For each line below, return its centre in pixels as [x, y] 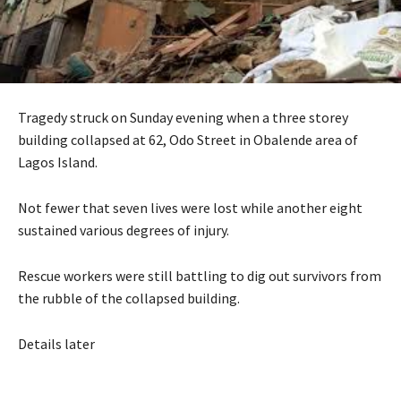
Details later [56, 343]
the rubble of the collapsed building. [129, 298]
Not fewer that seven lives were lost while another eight [190, 207]
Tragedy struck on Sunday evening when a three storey [183, 117]
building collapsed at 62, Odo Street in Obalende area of [188, 139]
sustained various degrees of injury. [124, 230]
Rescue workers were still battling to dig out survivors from [200, 275]
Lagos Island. [58, 162]
